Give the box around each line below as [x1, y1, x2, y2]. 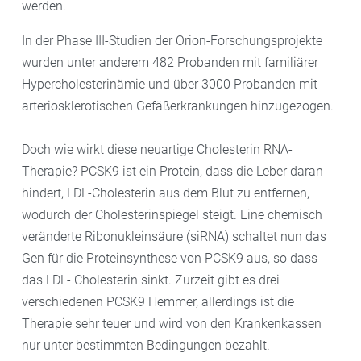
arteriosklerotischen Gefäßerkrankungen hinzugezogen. [22, 98, 334, 114]
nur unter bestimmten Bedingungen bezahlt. [22, 337, 270, 353]
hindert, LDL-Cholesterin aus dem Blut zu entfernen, [22, 185, 309, 201]
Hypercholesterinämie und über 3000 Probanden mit [22, 76, 317, 92]
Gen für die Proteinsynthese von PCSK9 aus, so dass [22, 250, 317, 266]
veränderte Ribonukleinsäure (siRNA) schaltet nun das [22, 228, 326, 244]
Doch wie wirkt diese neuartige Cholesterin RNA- [22, 141, 293, 157]
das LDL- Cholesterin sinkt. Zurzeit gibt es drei [22, 272, 280, 288]
